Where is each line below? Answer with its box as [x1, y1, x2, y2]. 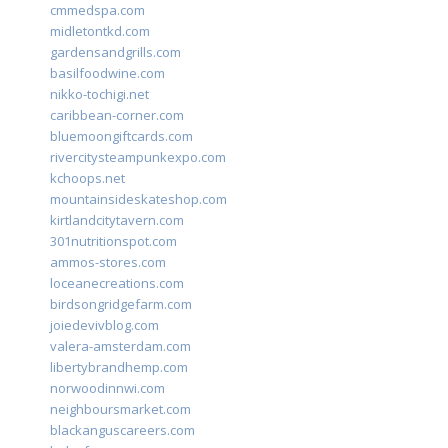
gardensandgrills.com [50, 43, 181, 62]
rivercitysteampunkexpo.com [50, 148, 226, 167]
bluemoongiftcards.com [50, 127, 193, 146]
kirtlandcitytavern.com [50, 211, 184, 230]
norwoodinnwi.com [50, 379, 165, 398]
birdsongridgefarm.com [50, 295, 192, 314]
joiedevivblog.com [50, 316, 159, 335]
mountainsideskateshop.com [50, 190, 227, 209]
